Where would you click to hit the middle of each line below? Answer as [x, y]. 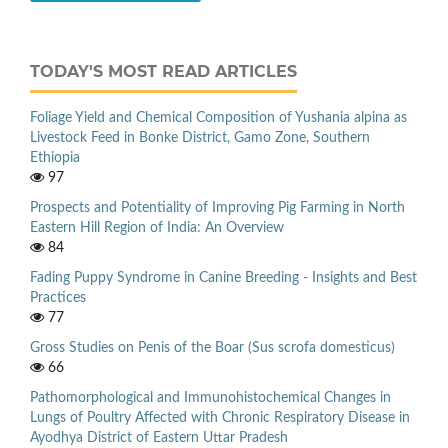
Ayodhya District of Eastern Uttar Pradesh [159, 437]
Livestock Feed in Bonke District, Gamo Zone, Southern [200, 137]
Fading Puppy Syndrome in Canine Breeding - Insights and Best [223, 277]
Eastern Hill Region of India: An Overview [157, 227]
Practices [58, 297]
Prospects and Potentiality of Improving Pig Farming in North [217, 207]
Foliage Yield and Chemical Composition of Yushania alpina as [218, 117]
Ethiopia [55, 157]
